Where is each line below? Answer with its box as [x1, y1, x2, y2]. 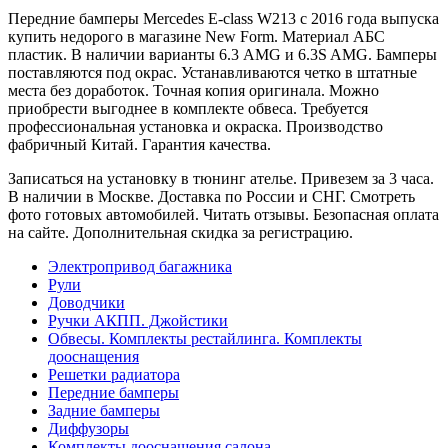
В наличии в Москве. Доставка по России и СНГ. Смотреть [8, 188, 415, 206]
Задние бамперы [48, 402, 160, 420]
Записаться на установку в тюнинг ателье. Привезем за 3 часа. [8, 170, 434, 188]
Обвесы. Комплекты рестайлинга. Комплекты [48, 330, 362, 348]
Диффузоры [48, 420, 129, 438]
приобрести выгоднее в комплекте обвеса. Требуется [8, 100, 368, 118]
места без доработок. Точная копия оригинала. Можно [8, 82, 379, 100]
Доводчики [48, 294, 125, 312]
